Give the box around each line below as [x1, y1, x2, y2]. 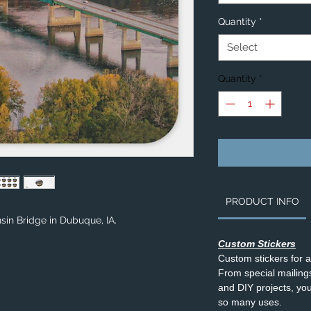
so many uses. [218, 296, 282, 308]
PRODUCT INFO [225, 196, 299, 207]
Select [227, 41, 258, 53]
